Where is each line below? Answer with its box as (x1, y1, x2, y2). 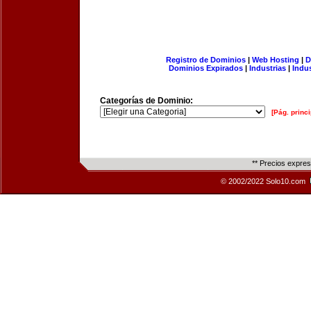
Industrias (249, 64, 286, 72)
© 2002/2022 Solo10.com (221, 177, 308, 185)
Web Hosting (251, 56, 299, 64)
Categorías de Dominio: (100, 96, 193, 106)
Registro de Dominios (165, 56, 246, 64)
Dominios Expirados (169, 64, 243, 72)
